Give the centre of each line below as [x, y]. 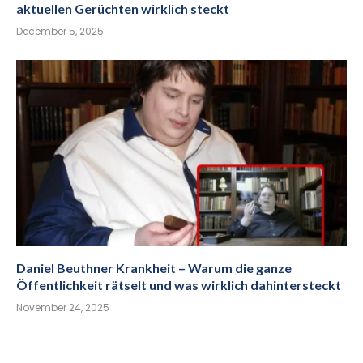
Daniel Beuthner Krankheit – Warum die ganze [154, 267]
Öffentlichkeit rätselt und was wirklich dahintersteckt [179, 284]
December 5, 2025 [60, 32]
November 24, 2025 [63, 307]
